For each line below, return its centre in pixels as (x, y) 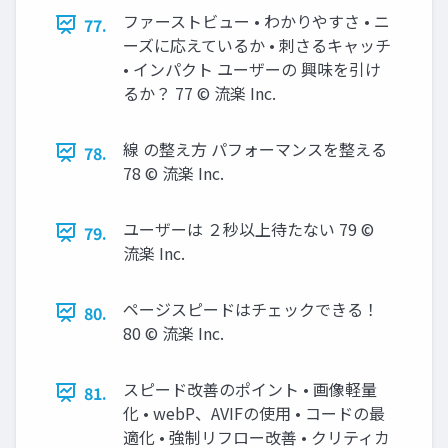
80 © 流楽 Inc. (173, 332)
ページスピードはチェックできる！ (251, 308)
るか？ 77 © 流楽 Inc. (199, 92)
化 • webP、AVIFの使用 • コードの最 (254, 412)
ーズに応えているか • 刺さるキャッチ (257, 44)
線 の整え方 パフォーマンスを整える (255, 148)
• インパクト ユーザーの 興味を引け (252, 68)
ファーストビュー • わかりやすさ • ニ (256, 20)
